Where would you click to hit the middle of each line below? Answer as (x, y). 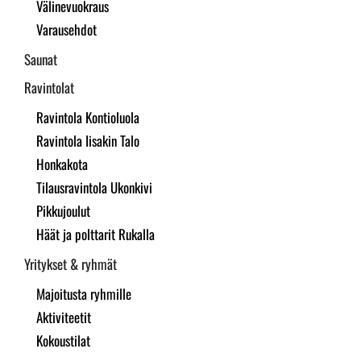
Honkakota (62, 164)
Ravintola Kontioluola (88, 117)
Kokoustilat (63, 340)
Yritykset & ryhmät (71, 264)
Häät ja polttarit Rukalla (95, 234)
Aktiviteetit (64, 317)
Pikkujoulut (63, 211)
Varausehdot (66, 29)
